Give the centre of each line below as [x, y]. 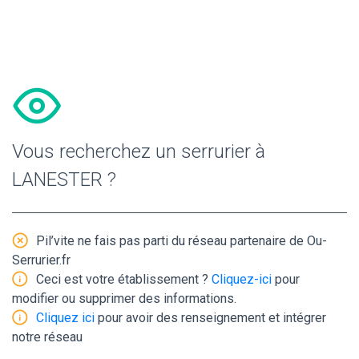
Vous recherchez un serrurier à [139, 151]
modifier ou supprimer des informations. [124, 298]
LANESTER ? [64, 179]
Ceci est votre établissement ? [124, 279]
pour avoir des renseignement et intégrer [210, 317]
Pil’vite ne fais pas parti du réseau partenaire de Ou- [182, 240]
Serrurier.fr [41, 260]
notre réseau [47, 337]
